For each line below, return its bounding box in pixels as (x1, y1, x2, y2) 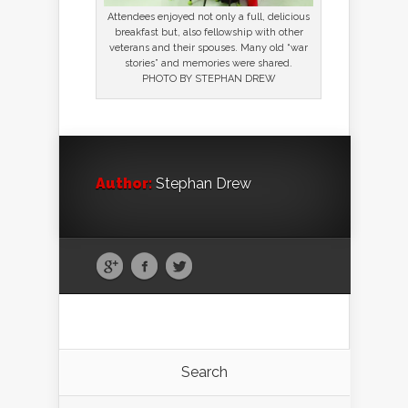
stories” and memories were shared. (125, 57, 293, 70)
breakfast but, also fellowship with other (114, 26, 303, 39)
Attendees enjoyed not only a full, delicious (107, 11, 311, 24)
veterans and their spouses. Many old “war (109, 42, 309, 55)
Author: (96, 175, 152, 193)
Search (181, 363, 228, 382)
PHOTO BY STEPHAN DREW (141, 73, 276, 86)
